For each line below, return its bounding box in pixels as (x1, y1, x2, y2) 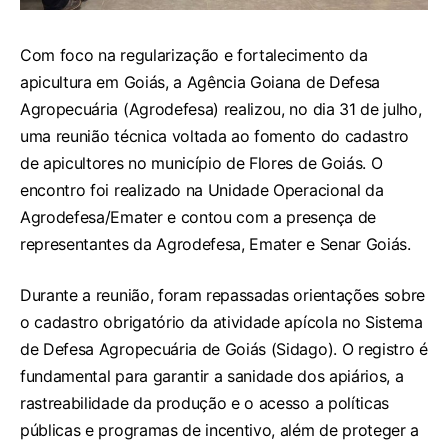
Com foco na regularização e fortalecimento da (20, 45, 368, 66)
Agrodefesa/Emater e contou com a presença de (20, 207, 376, 228)
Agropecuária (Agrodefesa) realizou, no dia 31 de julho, (20, 99, 422, 120)
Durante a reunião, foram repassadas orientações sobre (20, 285, 426, 306)
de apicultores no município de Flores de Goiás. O (20, 153, 383, 174)
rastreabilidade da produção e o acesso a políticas (20, 393, 389, 414)
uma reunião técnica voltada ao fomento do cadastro (20, 126, 409, 147)
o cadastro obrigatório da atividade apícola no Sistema (20, 312, 423, 333)
